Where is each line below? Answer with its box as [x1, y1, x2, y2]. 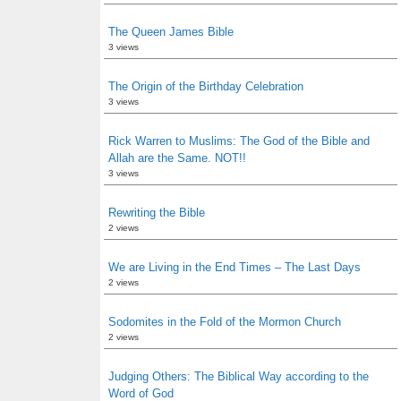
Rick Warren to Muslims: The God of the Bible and [108, 134, 370, 148]
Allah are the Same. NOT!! [108, 151, 246, 165]
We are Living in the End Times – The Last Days [108, 260, 361, 274]
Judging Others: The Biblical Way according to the [108, 370, 369, 383]
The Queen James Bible [108, 25, 234, 38]
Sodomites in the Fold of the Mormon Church [108, 315, 341, 328]
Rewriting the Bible [108, 206, 205, 219]
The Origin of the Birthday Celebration [108, 80, 303, 93]
